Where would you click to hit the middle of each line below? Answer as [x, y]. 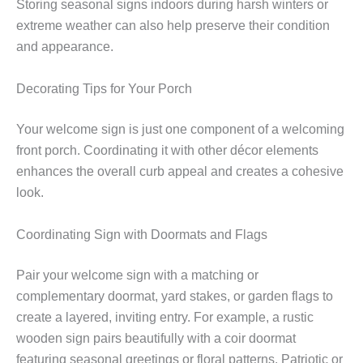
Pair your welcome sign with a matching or [137, 275]
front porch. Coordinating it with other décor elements [167, 151]
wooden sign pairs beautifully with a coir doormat [156, 338]
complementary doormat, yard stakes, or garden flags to [175, 296]
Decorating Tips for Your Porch [104, 89]
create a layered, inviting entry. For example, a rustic [165, 317]
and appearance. [65, 47]
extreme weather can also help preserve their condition [173, 26]
